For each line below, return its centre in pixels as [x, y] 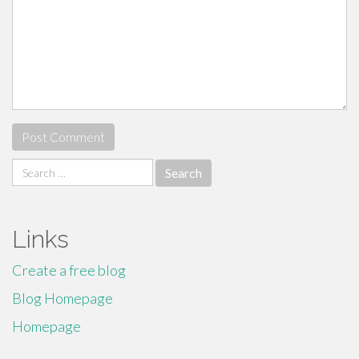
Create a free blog [69, 270]
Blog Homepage [63, 298]
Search [32, 167]
